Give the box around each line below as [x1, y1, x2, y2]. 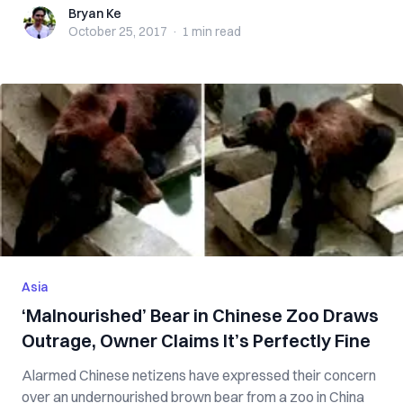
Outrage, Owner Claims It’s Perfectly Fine [22, 329, 371, 352]
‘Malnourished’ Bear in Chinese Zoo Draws [22, 304, 379, 327]
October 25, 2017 [68, 23, 167, 40]
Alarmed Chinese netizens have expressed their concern [22, 366, 376, 384]
